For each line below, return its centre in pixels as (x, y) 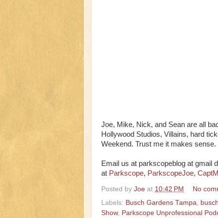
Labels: (113, 202)
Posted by (118, 189)
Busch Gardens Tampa (161, 202)
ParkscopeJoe (171, 173)
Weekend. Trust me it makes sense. (159, 144)
